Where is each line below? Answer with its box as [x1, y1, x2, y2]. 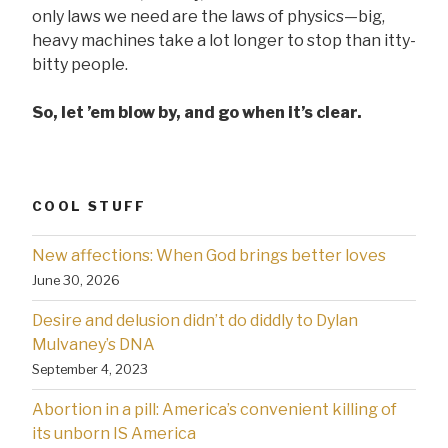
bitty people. [32, 55, 128, 75]
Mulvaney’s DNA [32, 334, 155, 354]
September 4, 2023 [32, 360, 148, 377]
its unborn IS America [32, 423, 196, 443]
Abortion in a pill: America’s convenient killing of [32, 399, 397, 419]
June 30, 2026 [32, 271, 120, 288]
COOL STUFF [32, 198, 147, 215]
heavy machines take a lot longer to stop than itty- [32, 31, 416, 51]
